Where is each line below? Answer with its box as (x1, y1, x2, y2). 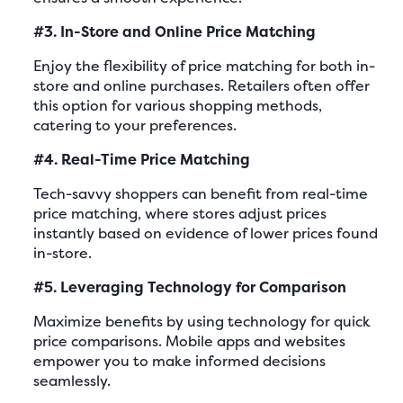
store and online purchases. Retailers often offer (33, 75, 371, 95)
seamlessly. (33, 370, 112, 390)
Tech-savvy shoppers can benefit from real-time (33, 183, 369, 203)
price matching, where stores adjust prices (33, 202, 327, 223)
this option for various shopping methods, (33, 94, 323, 115)
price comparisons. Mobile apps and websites (33, 330, 346, 351)
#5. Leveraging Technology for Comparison (33, 276, 347, 297)
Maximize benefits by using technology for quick (33, 310, 372, 331)
